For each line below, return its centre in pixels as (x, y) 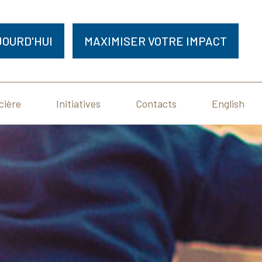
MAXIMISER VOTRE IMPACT (156, 41)
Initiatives (78, 103)
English (228, 103)
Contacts (156, 103)
